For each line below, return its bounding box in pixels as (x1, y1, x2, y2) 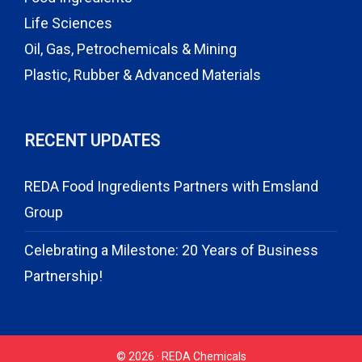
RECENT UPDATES (24, 131, 160, 150)
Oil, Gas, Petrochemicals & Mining (24, 40, 237, 57)
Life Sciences (24, 15, 112, 32)
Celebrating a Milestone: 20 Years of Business (24, 242, 318, 259)
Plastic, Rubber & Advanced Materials (24, 66, 261, 83)
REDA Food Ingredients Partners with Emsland (24, 178, 318, 195)
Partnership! (24, 267, 103, 284)
